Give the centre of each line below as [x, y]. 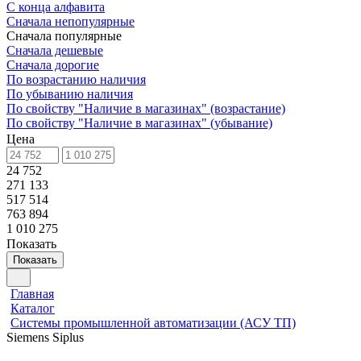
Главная [32, 294]
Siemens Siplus [45, 337]
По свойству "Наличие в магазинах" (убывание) [139, 123]
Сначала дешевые [55, 50]
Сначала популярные [66, 36]
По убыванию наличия [70, 94]
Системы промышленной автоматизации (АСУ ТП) [153, 323]
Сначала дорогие [53, 65]
